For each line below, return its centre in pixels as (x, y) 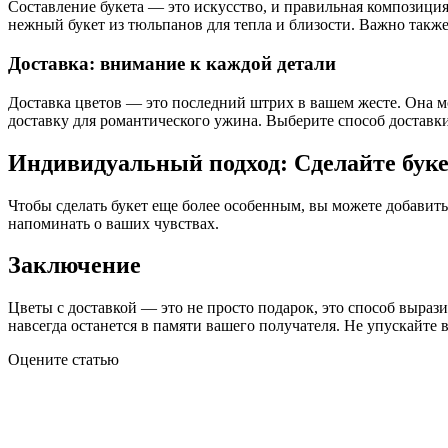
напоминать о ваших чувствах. (113, 223)
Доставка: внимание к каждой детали (172, 63)
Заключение (74, 265)
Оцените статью (63, 360)
